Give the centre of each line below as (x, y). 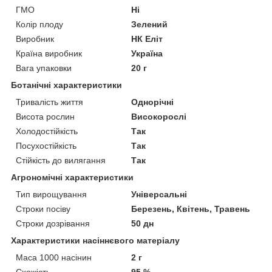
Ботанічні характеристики (66, 85)
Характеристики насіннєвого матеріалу (95, 240)
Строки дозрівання (53, 223)
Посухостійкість (46, 145)
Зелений (150, 24)
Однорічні (153, 102)
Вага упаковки (44, 68)
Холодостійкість (47, 131)
